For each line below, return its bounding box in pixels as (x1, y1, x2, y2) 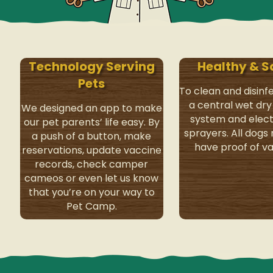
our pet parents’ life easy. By (23, 115, 160, 130)
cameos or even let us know (24, 171, 159, 186)
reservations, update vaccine (21, 143, 161, 158)
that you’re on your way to (28, 185, 155, 200)
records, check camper (35, 157, 149, 172)
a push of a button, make (32, 129, 152, 144)
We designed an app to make (21, 101, 162, 116)
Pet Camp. (66, 199, 117, 214)
